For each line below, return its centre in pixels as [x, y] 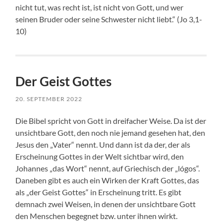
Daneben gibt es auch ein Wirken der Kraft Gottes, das [108, 180]
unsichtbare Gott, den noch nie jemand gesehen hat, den [111, 133]
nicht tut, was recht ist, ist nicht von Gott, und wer [100, 7]
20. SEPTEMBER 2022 [49, 99]
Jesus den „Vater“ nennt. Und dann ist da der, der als [103, 145]
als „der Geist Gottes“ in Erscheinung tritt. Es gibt [99, 192]
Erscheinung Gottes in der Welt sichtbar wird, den [100, 157]
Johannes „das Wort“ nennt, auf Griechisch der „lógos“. [108, 168]
